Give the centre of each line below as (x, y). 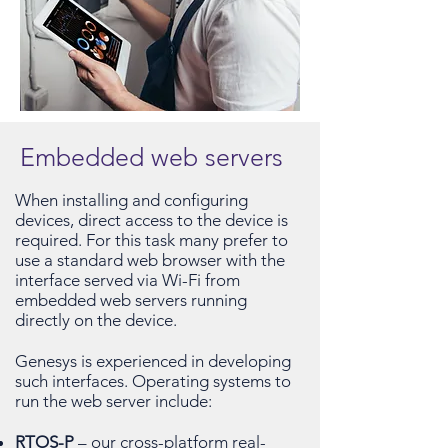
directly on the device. (98, 320)
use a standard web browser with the (150, 260)
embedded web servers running (131, 300)
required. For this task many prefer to (151, 240)
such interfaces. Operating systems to (153, 381)
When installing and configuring (131, 200)
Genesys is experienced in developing (153, 361)
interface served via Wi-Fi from (127, 280)
